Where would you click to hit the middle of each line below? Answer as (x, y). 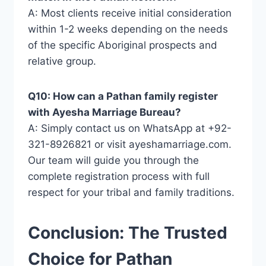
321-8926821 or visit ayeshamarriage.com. (129, 144)
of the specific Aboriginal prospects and (122, 45)
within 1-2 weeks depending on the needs (128, 29)
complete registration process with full (118, 176)
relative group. (62, 61)
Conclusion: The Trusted (127, 232)
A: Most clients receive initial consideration (129, 13)
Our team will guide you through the (113, 160)
